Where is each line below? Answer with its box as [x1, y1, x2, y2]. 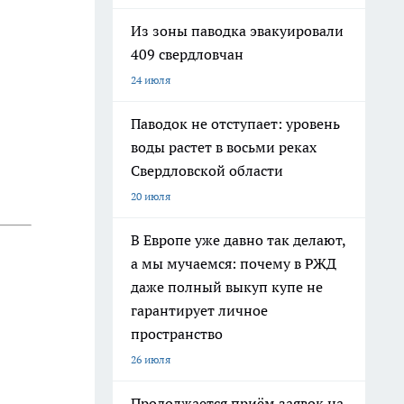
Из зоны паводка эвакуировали [131, 22, 344, 40]
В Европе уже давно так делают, [131, 231, 346, 249]
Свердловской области [131, 161, 283, 179]
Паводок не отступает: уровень [131, 115, 340, 133]
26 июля [131, 353, 170, 366]
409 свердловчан [131, 45, 243, 63]
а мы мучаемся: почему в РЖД [131, 254, 336, 272]
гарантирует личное [131, 301, 268, 319]
